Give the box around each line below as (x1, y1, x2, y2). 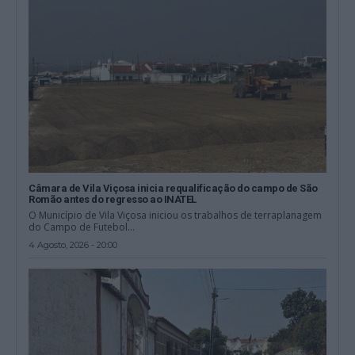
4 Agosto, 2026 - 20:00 (29, 239, 118, 250)
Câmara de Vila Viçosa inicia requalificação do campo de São (29, 181, 318, 194)
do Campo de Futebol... (29, 219, 136, 234)
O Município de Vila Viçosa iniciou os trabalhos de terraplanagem (29, 208, 323, 222)
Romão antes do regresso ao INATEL (29, 193, 197, 205)
